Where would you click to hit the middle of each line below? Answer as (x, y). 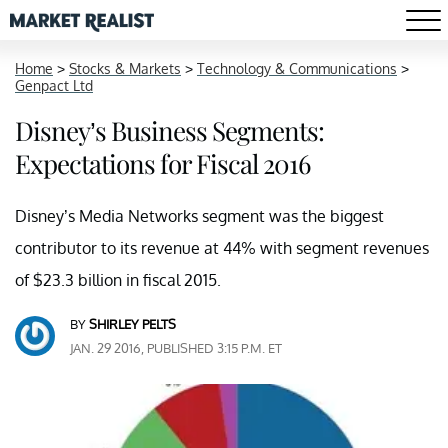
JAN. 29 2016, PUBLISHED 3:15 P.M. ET (176, 348)
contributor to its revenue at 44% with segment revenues (222, 248)
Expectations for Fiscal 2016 (162, 163)
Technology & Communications (297, 68)
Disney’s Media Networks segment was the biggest (199, 216)
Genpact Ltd (54, 85)
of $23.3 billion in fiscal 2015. (118, 280)
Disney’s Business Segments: (169, 130)
